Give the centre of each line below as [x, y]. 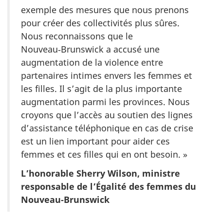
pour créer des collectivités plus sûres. [100, 23]
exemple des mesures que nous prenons [105, 10]
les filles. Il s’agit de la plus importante [101, 89]
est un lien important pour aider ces [95, 141]
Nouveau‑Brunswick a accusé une [90, 49]
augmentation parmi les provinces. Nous [105, 102]
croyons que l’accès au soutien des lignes [107, 115]
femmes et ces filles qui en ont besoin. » [104, 154]
